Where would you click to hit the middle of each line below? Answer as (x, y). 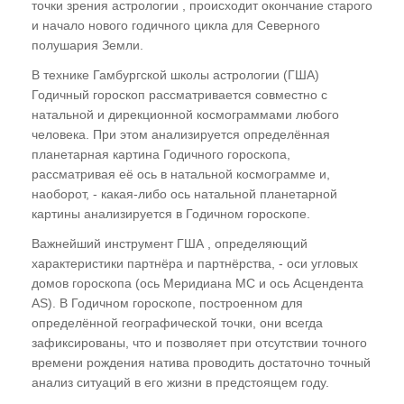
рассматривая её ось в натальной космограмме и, (181, 174)
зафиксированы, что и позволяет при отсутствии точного (199, 343)
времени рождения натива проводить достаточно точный (201, 363)
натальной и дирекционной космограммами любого (185, 115)
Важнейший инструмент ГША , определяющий (170, 244)
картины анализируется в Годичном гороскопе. (171, 214)
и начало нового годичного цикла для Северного (176, 26)
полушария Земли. (87, 46)
